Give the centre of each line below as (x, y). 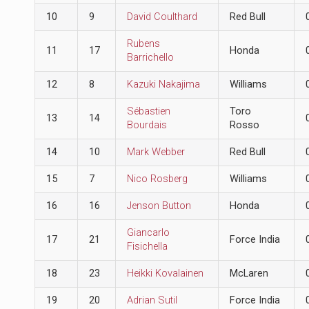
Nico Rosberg (157, 179)
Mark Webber (156, 152)
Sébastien (148, 111)
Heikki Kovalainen (165, 273)
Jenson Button (159, 206)
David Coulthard (162, 17)
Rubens (143, 43)
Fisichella (147, 246)
